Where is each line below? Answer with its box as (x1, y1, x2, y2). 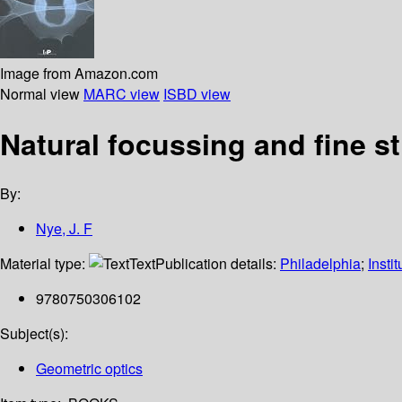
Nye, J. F (36, 218, 92, 240)
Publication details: (155, 253, 280, 275)
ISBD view (163, 83, 231, 104)
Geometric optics (36, 358, 143, 380)
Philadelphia (280, 253, 361, 275)
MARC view (83, 83, 160, 104)
